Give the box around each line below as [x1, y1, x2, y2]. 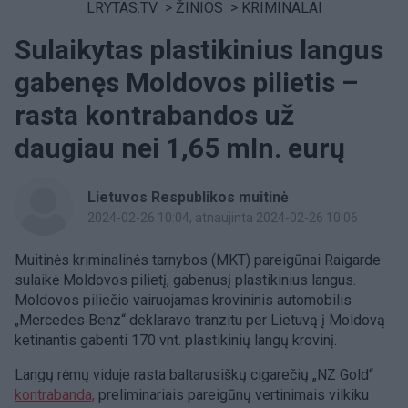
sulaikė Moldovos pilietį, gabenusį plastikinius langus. [15, 271, 356, 289]
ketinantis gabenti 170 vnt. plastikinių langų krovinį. [15, 331, 337, 349]
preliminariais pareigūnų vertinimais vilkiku [95, 386, 369, 403]
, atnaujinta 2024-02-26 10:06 [189, 210, 358, 225]
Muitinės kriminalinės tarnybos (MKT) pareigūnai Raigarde [15, 251, 381, 269]
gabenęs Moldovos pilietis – [15, 66, 358, 98]
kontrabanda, [15, 386, 95, 403]
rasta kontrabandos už [15, 99, 294, 131]
